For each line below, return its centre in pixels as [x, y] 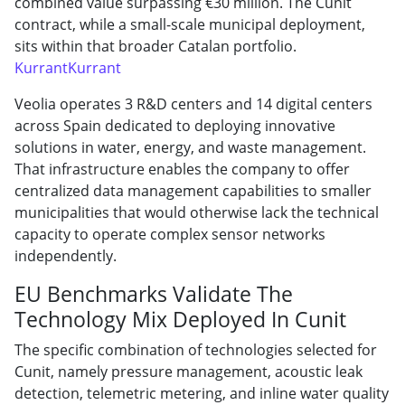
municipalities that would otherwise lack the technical [197, 212]
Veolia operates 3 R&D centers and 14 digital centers [193, 104]
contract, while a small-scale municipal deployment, [190, 24]
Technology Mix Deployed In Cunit [180, 319]
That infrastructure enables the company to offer [182, 169]
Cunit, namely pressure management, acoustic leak [188, 371]
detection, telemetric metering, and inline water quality [202, 393]
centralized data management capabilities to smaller [193, 190]
